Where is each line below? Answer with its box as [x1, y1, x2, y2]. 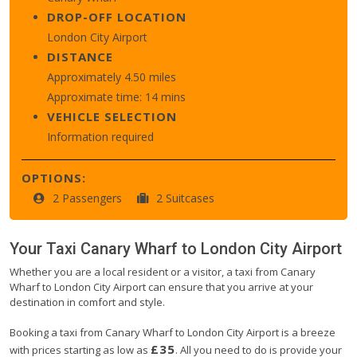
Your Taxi [10, 238, 80, 258]
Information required [47, 128, 154, 144]
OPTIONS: [22, 169, 86, 186]
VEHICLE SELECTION [47, 108, 177, 124]
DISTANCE [47, 48, 113, 65]
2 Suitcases [156, 190, 214, 206]
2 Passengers [53, 190, 125, 206]
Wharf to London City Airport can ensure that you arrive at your [10, 279, 313, 294]
